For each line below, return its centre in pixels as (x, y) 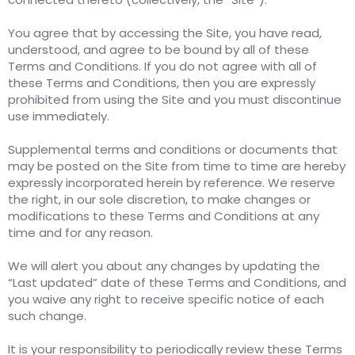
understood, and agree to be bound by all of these (158, 50)
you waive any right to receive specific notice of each (166, 300)
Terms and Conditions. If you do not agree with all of (162, 67)
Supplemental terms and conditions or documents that (173, 150)
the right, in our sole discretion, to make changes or (159, 200)
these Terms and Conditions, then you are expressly (162, 83)
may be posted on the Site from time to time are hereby (177, 166)
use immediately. (59, 116)
